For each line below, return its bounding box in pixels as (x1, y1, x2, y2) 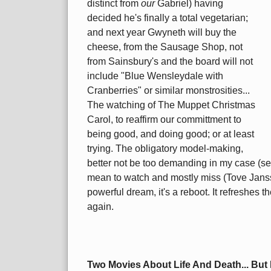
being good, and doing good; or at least (87, 129, 254, 140)
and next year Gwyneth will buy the (87, 27, 237, 38)
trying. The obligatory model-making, (87, 143, 243, 154)
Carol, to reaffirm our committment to (87, 114, 241, 125)
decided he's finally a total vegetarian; (87, 13, 248, 24)
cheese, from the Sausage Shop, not (87, 42, 243, 53)
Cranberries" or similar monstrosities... (87, 85, 250, 96)
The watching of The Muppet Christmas (87, 100, 255, 111)
